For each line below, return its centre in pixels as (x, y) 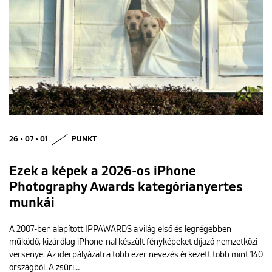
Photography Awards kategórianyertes (126, 188)
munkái (32, 204)
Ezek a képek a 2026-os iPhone (103, 172)
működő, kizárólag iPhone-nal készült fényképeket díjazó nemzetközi (133, 243)
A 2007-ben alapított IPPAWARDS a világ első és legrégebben (120, 230)
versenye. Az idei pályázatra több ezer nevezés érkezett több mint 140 (136, 255)
